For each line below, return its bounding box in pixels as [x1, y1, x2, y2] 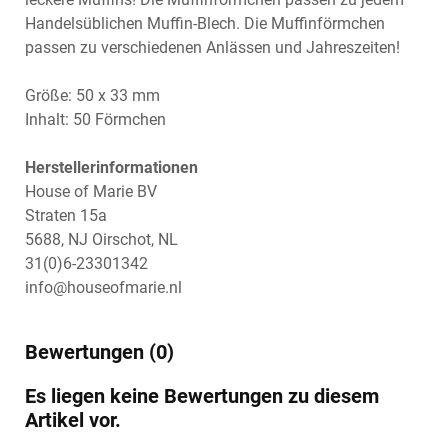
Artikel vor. [25, 408, 121, 432]
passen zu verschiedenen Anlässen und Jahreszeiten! [25, 38, 400, 57]
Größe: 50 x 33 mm [25, 86, 160, 105]
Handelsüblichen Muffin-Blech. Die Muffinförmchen [25, 14, 385, 33]
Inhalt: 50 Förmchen [25, 110, 166, 129]
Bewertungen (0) [25, 340, 174, 364]
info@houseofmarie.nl [25, 278, 182, 297]
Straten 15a [25, 206, 107, 225]
